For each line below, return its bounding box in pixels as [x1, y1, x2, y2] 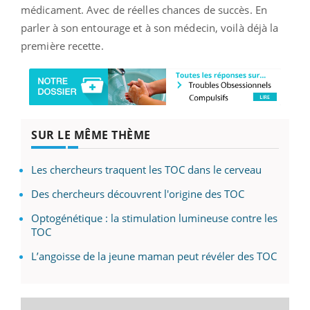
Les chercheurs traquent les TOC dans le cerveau [31, 163, 262, 177]
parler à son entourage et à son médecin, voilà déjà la [21, 20, 279, 35]
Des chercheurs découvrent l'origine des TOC [31, 187, 244, 201]
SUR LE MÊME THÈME [31, 127, 151, 143]
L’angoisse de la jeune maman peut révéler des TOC [31, 249, 277, 264]
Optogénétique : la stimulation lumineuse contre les [31, 211, 277, 226]
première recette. [21, 38, 104, 53]
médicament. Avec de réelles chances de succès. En [21, 2, 267, 17]
